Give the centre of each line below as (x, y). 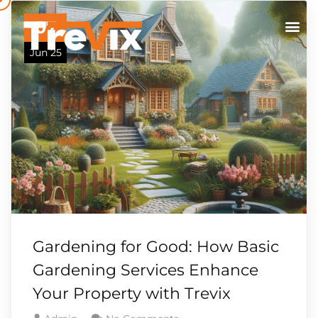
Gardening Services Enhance (146, 270)
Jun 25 (45, 53)
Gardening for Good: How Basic (156, 247)
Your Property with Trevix (132, 294)
